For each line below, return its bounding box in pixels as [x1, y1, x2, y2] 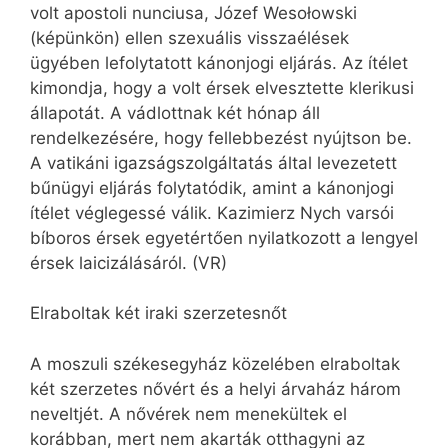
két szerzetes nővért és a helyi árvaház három [30, 378, 401, 399]
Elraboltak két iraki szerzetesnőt [30, 303, 287, 324]
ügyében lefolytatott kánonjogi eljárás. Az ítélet [30, 52, 408, 73]
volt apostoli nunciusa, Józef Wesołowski [30, 2, 357, 23]
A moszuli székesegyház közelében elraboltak [30, 353, 400, 374]
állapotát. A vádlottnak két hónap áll [30, 102, 320, 123]
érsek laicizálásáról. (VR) [30, 252, 227, 273]
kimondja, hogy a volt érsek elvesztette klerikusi [30, 77, 414, 98]
